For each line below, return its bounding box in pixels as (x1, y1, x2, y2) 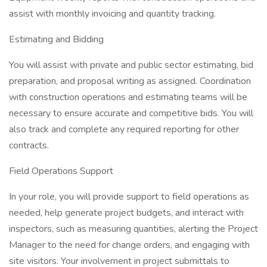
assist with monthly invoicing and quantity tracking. (9, 7, 216, 20)
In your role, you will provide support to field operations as (9, 190, 249, 203)
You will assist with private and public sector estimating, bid (9, 58, 253, 72)
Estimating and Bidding (9, 33, 104, 46)
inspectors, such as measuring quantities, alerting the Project (9, 222, 258, 235)
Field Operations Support (9, 164, 113, 178)
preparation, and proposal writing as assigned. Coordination (9, 74, 251, 88)
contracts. (9, 139, 49, 152)
